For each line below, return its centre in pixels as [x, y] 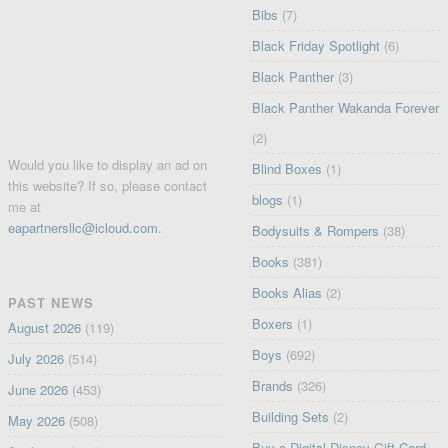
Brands [273, 386]
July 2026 [35, 359]
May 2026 [36, 421]
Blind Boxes [287, 169]
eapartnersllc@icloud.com [82, 228]
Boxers [273, 324]
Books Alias [287, 293]
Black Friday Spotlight [316, 46]
